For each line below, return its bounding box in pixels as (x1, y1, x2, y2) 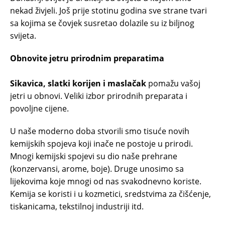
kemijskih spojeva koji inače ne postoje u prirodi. (10, 138, 193, 150)
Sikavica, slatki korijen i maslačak (10, 78, 146, 89)
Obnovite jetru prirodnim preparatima (10, 53, 164, 64)
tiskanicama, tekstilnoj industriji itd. (10, 201, 144, 212)
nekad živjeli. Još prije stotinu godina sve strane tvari (10, 5, 207, 17)
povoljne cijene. (10, 103, 69, 115)
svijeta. (10, 30, 36, 42)
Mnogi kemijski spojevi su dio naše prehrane (10, 151, 177, 162)
